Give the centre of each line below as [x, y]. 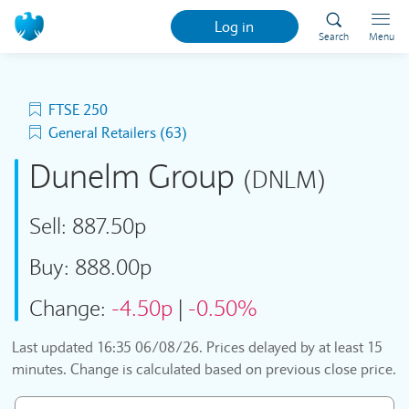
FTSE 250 [78, 110]
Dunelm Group [136, 177]
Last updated [54, 347]
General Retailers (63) [118, 132]
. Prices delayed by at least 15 [291, 347]
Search [333, 37]
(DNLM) [284, 180]
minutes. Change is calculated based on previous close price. [204, 369]
